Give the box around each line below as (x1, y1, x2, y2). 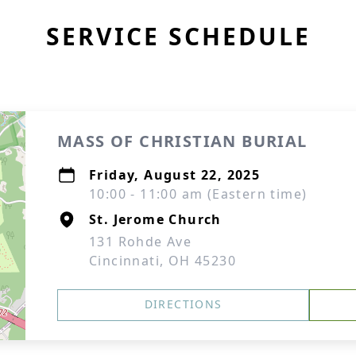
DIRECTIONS (144, 296, 222, 311)
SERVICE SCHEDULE (45, 20, 311, 52)
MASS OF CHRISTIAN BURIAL (57, 130, 308, 152)
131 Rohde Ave (89, 233, 192, 250)
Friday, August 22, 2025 (89, 166, 261, 184)
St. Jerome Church (89, 211, 222, 228)
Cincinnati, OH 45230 (89, 252, 236, 269)
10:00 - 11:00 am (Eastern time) (89, 185, 308, 203)
